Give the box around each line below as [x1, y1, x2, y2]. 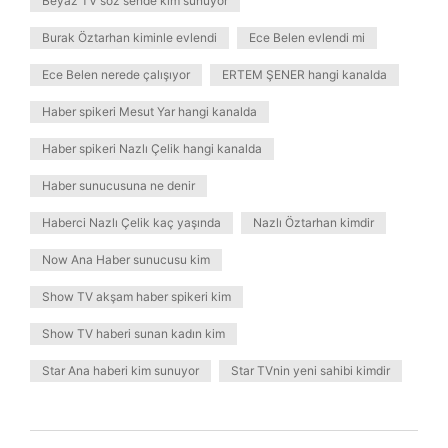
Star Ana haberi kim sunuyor [42, 363, 199, 378]
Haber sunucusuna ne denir [42, 178, 195, 193]
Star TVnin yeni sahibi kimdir [231, 363, 390, 378]
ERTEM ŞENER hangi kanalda [222, 67, 387, 82]
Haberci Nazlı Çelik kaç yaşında [42, 215, 221, 230]
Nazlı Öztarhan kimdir [253, 215, 374, 230]
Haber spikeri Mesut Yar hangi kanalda [42, 104, 257, 119]
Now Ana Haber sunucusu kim [42, 252, 210, 267]
